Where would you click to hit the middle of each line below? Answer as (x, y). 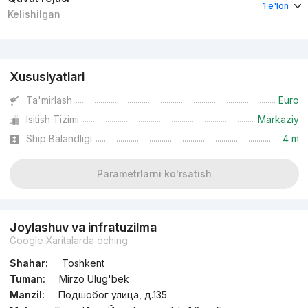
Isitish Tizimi (52, 120)
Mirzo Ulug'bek (94, 279)
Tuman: (27, 279)
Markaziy (278, 120)
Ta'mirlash (49, 100)
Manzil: (27, 295)
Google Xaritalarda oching (68, 241)
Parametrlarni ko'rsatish (154, 174)
